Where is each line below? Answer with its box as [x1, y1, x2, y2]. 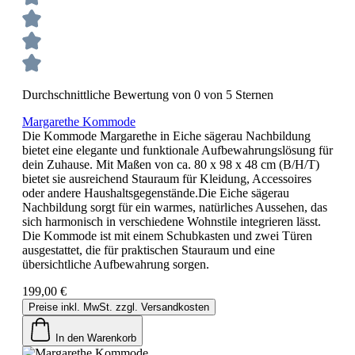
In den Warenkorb [55, 331, 136, 344]
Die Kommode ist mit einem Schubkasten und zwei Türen [22, 228, 312, 242]
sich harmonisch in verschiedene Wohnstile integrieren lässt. [22, 214, 321, 228]
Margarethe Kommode [22, 114, 136, 128]
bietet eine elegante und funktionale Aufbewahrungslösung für [22, 143, 333, 157]
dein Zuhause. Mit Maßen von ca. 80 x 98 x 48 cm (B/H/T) [22, 157, 319, 171]
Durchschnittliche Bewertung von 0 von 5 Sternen [22, 87, 273, 101]
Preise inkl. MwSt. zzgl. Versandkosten [29, 300, 209, 313]
